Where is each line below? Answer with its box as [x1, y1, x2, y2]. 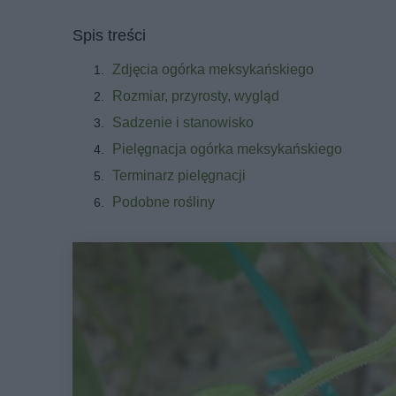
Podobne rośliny [112, 194, 215, 209]
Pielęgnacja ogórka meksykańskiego [112, 141, 342, 156]
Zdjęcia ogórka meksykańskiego [112, 62, 314, 77]
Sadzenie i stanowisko [112, 115, 254, 130]
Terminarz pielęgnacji [112, 168, 246, 183]
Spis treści [72, 27, 146, 44]
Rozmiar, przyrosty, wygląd [112, 88, 279, 103]
